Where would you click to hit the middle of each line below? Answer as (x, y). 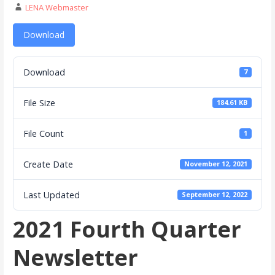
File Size (39, 103)
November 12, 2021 (216, 164)
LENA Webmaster (56, 7)
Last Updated (51, 195)
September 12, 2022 (215, 195)
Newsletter (75, 257)
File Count (43, 133)
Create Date (48, 164)
